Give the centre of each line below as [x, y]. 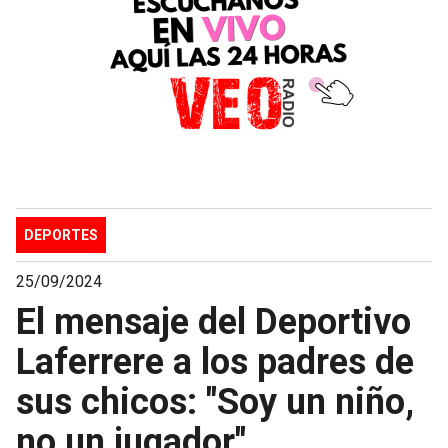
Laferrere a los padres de [215, 361]
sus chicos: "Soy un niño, [215, 401]
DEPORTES [61, 234]
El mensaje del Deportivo [213, 321]
